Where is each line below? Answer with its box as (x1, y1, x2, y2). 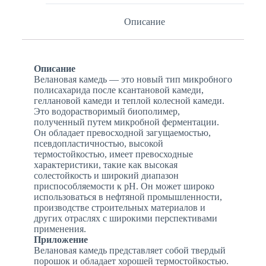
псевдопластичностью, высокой (33, 138, 163, 149)
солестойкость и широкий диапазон (33, 170, 179, 181)
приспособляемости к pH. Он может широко (33, 181, 214, 192)
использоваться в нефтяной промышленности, (33, 192, 222, 202)
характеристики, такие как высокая (33, 160, 178, 170)
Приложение (33, 235, 88, 245)
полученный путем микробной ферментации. (33, 117, 219, 128)
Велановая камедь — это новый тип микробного (33, 74, 232, 85)
